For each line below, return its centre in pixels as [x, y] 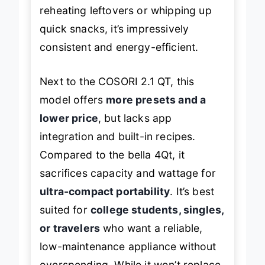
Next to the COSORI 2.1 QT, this [117, 92]
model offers [73, 110]
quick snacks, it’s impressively [114, 40]
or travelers [70, 238]
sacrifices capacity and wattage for [128, 183]
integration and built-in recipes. [118, 147]
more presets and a [156, 110]
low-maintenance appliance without [128, 257]
